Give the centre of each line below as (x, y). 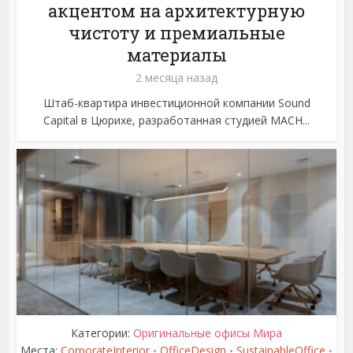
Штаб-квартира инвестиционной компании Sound (176, 102)
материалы (176, 54)
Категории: (102, 333)
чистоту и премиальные (176, 32)
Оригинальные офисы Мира (208, 333)
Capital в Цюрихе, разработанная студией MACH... (176, 120)
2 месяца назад (176, 77)
